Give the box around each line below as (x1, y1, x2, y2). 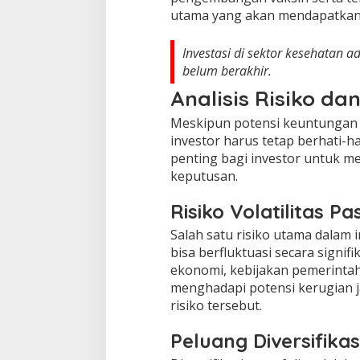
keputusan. (170, 167, 238, 186)
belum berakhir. (182, 62, 272, 80)
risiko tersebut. (170, 297, 262, 315)
